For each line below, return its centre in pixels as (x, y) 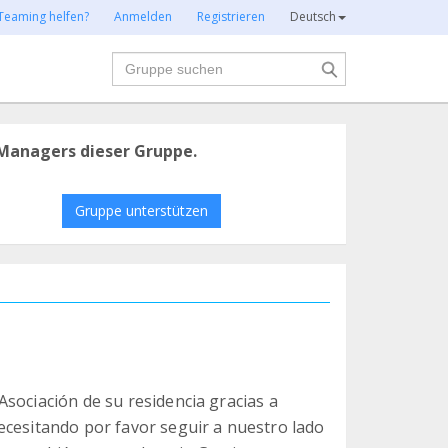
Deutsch (313, 16)
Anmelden (143, 16)
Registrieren (231, 16)
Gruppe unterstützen (141, 210)
